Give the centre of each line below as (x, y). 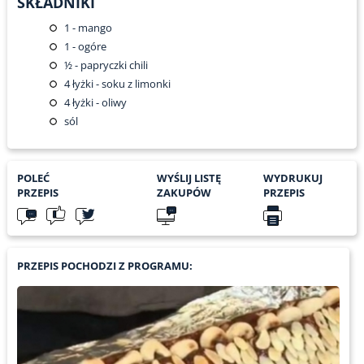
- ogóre (88, 47)
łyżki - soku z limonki (120, 84)
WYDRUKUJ (292, 178)
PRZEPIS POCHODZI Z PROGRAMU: (104, 266)
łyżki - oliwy (98, 103)
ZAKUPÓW (184, 193)
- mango (91, 28)
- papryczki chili (110, 65)
